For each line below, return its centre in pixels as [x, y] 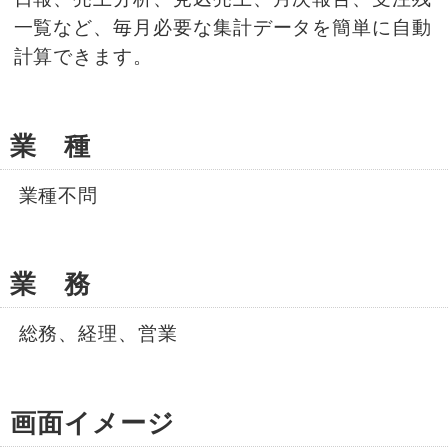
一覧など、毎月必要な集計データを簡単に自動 [222, 28]
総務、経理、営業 [98, 334]
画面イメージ [92, 422]
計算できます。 [83, 57]
